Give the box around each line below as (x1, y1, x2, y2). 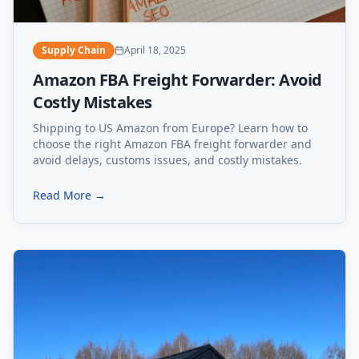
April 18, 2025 (124, 43, 186, 58)
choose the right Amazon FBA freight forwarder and (33, 136, 312, 152)
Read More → (33, 188, 106, 204)
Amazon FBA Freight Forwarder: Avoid (33, 69, 322, 91)
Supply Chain (42, 43, 106, 58)
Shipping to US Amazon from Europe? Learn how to (33, 120, 308, 136)
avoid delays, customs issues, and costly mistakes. (33, 152, 302, 168)
